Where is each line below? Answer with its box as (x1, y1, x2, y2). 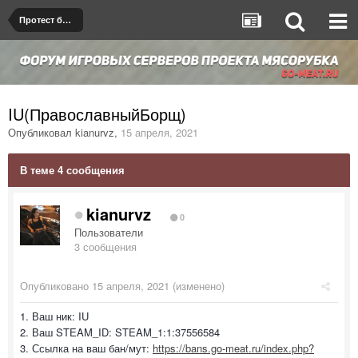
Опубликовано (20, 277, 92, 293)
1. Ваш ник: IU (20, 308, 89, 324)
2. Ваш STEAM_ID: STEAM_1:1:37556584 (20, 324, 220, 340)
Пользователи (74, 224, 143, 240)
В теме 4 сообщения (20, 161, 125, 177)
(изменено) (169, 277, 225, 293)
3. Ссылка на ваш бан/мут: (20, 340, 153, 356)
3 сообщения (74, 238, 137, 254)
